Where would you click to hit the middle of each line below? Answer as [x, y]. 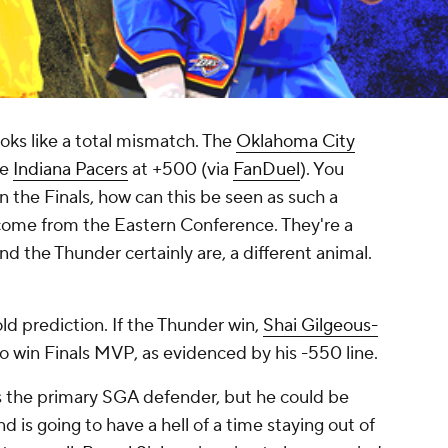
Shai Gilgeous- [320, 326]
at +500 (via [180, 170]
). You [322, 170]
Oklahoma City [295, 142]
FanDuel [266, 170]
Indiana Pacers [70, 170]
